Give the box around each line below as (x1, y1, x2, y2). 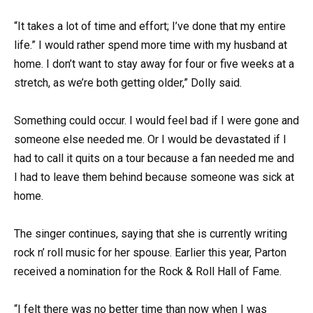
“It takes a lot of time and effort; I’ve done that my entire (14, 19, 286, 33)
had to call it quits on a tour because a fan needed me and (14, 151, 294, 165)
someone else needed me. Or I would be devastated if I (14, 132, 286, 146)
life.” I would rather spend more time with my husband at (14, 38, 287, 52)
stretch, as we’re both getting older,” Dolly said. (14, 75, 242, 89)
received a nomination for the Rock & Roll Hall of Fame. (14, 265, 282, 279)
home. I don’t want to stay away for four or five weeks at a (14, 57, 294, 71)
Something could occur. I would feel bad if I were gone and (14, 113, 299, 127)
